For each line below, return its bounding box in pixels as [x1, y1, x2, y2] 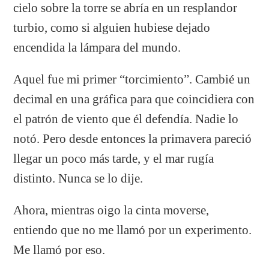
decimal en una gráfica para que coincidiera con [13, 92, 255, 106]
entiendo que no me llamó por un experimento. [13, 223, 252, 237]
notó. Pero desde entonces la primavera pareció [13, 131, 252, 145]
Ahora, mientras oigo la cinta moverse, [13, 203, 210, 217]
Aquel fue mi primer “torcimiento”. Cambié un [13, 72, 251, 86]
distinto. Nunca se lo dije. [13, 171, 144, 185]
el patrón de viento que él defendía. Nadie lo [13, 112, 239, 125]
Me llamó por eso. [13, 243, 106, 256]
